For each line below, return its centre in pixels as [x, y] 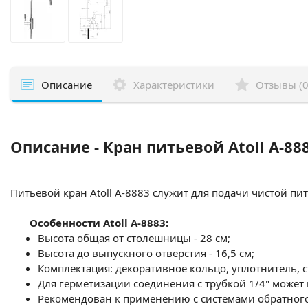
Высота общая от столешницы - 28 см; [135, 238]
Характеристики [174, 85]
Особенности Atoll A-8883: [95, 223]
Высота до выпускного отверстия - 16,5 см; [147, 253]
